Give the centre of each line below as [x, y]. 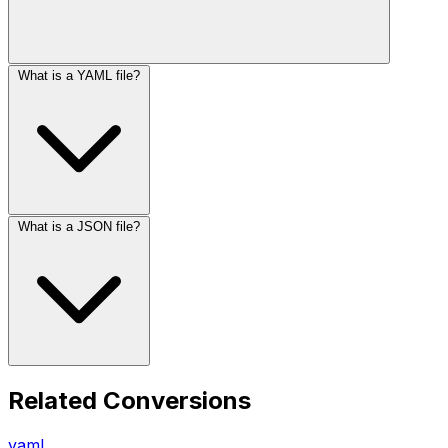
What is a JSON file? [79, 227]
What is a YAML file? [79, 76]
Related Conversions [129, 401]
